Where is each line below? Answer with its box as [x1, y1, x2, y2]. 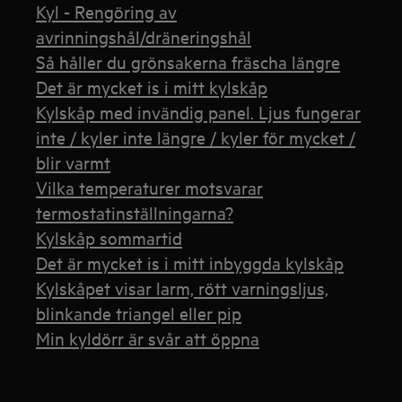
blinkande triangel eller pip [36, 301, 242, 324]
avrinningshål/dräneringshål [36, 25, 252, 48]
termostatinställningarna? [36, 201, 234, 223]
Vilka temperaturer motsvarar [36, 176, 264, 198]
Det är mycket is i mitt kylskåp [36, 75, 268, 98]
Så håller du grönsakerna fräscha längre [36, 50, 341, 73]
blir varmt [36, 151, 111, 173]
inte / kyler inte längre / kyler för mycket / [36, 126, 356, 148]
